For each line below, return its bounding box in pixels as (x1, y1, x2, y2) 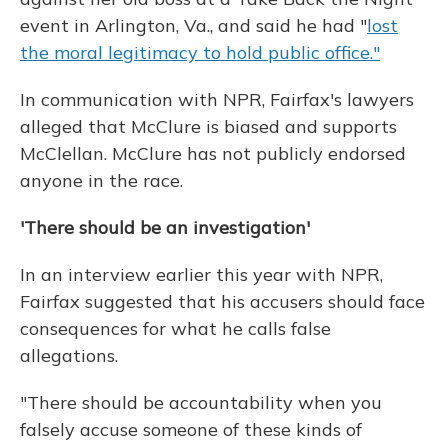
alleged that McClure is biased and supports (20, 115, 397, 138)
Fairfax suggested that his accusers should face (20, 290, 425, 313)
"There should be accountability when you (20, 391, 382, 414)
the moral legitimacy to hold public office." (20, 41, 380, 64)
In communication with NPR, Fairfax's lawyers (20, 88, 414, 111)
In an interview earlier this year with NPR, (20, 263, 383, 286)
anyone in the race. (20, 169, 183, 192)
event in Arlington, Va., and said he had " (20, 14, 367, 37)
